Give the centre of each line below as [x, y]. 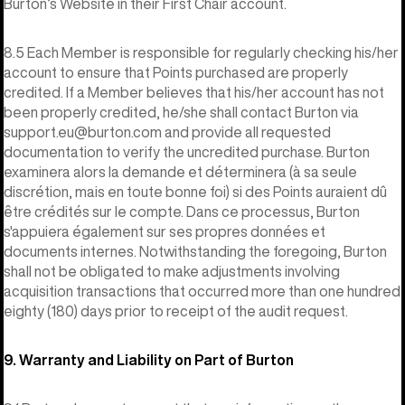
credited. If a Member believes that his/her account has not [194, 92]
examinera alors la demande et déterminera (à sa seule [180, 171]
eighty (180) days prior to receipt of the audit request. [176, 311]
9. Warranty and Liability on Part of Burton [149, 359]
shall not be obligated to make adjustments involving [172, 271]
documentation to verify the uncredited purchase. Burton [187, 151]
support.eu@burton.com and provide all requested [167, 132]
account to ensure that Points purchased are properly [176, 72]
